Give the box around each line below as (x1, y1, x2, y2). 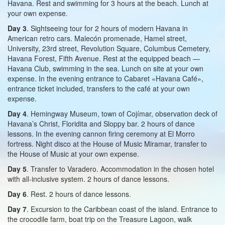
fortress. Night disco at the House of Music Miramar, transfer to (8, 138, 207, 149)
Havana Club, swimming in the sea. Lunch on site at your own (8, 63, 203, 73)
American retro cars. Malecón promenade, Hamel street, (8, 33, 187, 43)
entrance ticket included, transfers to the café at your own (8, 83, 190, 93)
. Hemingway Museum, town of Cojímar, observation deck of (27, 108, 217, 119)
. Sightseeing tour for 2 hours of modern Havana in (27, 23, 188, 33)
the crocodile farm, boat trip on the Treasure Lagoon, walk (8, 213, 192, 224)
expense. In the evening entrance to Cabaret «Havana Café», (8, 73, 203, 83)
